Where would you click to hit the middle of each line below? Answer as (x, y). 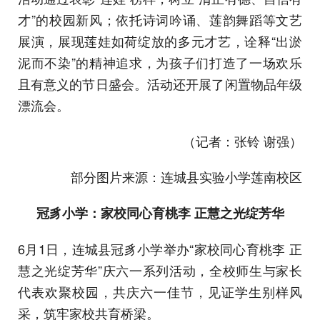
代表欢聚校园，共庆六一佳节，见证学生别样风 (160, 291)
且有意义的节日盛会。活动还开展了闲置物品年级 (160, 83)
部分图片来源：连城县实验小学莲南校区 (186, 176)
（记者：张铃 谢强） (242, 140)
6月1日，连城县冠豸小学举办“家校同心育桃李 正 (160, 248)
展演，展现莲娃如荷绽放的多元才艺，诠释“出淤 (160, 40)
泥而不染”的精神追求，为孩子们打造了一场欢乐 (160, 62)
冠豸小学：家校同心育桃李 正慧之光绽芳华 (160, 212)
